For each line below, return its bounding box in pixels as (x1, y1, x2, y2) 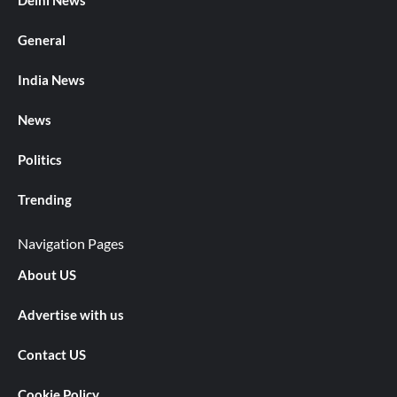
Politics (18, 152, 62, 168)
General (18, 32, 66, 49)
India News (18, 72, 85, 89)
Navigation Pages (18, 235, 124, 253)
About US (18, 267, 76, 284)
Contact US (18, 346, 86, 363)
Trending (18, 191, 72, 208)
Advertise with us (18, 307, 124, 323)
